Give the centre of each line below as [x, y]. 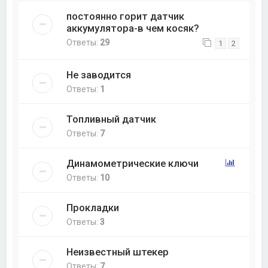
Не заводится [99, 74]
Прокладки [93, 207]
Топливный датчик [112, 119]
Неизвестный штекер [118, 252]
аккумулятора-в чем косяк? [133, 28]
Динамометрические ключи [133, 163]
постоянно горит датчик [126, 16]
